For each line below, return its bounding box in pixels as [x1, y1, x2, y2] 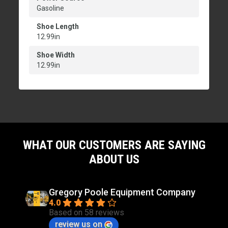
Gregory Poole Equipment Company [49, 187, 195, 198]
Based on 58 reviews [49, 208, 124, 218]
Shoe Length [37, 22, 79, 31]
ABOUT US [89, 152, 139, 167]
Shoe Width [37, 51, 75, 60]
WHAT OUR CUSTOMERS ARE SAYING [22, 138, 206, 153]
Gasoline [37, 4, 64, 13]
